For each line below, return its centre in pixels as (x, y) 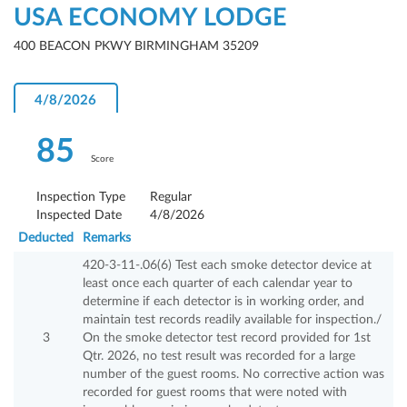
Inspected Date (79, 216)
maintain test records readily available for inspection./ (232, 320)
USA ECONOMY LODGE (150, 18)
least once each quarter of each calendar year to (218, 284)
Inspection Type (81, 198)
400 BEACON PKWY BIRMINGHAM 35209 (136, 47)
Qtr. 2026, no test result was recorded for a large (219, 357)
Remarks (107, 238)
